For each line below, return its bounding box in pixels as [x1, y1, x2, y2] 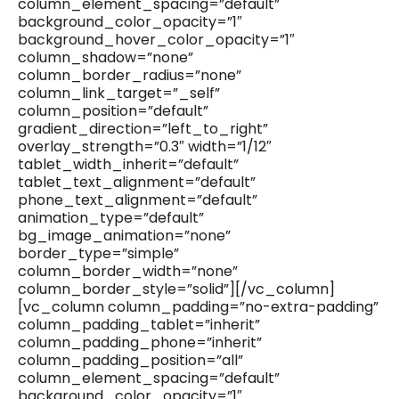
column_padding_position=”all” [18, 350, 243, 371]
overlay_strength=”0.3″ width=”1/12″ [18, 136, 272, 158]
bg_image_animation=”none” [18, 225, 231, 247]
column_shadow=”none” [18, 47, 193, 69]
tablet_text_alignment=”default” [18, 172, 256, 193]
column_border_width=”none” [18, 261, 238, 282]
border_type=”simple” [18, 243, 179, 265]
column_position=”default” [18, 101, 208, 122]
